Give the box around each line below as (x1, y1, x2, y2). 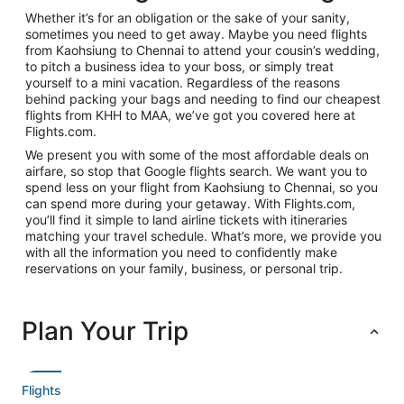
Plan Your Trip (22, 316, 188, 346)
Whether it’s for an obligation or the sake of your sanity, (25, 10, 350, 25)
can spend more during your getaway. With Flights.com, (25, 196, 355, 211)
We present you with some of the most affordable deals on (25, 147, 369, 162)
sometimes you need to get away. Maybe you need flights (25, 26, 367, 41)
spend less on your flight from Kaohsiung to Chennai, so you (25, 179, 378, 195)
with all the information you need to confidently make (25, 244, 337, 260)
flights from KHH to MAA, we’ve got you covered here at (25, 107, 355, 123)
